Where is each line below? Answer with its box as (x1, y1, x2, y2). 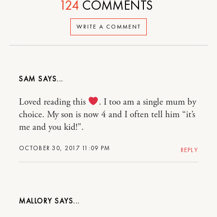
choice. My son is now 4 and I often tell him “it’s (19, 108, 195, 121)
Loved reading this (19, 96, 88, 108)
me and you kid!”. (19, 121, 84, 133)
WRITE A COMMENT (76, 23, 141, 31)
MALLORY (19, 196, 55, 206)
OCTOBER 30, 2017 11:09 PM (19, 143, 110, 152)
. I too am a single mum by (98, 96, 196, 108)
